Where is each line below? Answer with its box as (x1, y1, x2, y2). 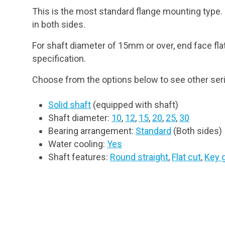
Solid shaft (48, 99, 91, 110)
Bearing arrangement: (48, 126, 136, 136)
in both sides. (32, 19, 85, 30)
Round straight (110, 152, 168, 162)
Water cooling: (48, 139, 107, 149)
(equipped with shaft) (91, 99, 178, 110)
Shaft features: (48, 152, 110, 162)
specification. (32, 53, 86, 64)
